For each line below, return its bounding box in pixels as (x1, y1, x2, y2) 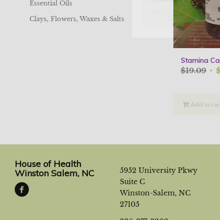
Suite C (119, 177, 145, 186)
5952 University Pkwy (119, 165, 197, 175)
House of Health (15, 158, 81, 169)
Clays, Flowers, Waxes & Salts (29, 15, 124, 23)
